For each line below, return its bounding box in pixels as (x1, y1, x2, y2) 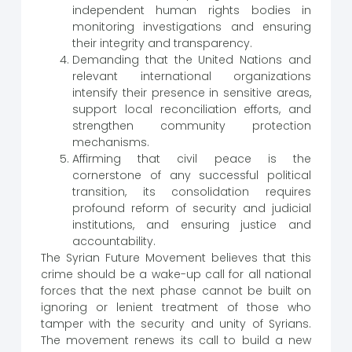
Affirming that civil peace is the (71, 151, 312, 167)
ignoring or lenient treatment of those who (40, 299, 312, 316)
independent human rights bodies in (71, 2, 312, 19)
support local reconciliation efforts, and (71, 101, 312, 118)
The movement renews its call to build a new (40, 332, 312, 349)
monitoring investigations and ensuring (71, 19, 312, 35)
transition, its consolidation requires (71, 184, 312, 200)
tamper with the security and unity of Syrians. (40, 316, 312, 332)
